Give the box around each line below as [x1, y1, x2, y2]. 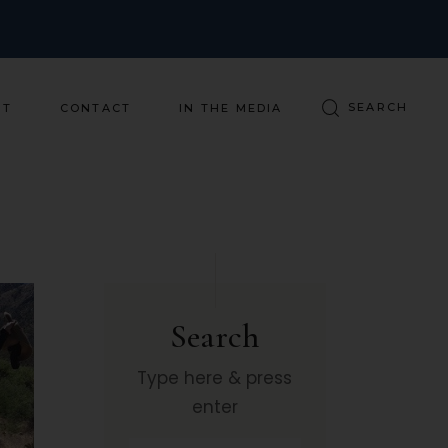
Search [169, 317, 260, 356]
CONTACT [59, 100, 132, 115]
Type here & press [137, 366, 293, 390]
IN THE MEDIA [179, 100, 283, 115]
